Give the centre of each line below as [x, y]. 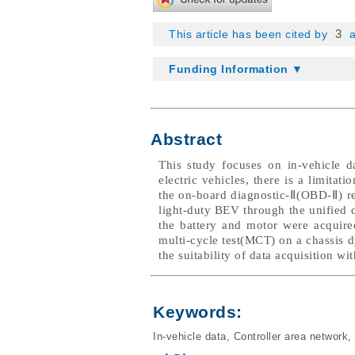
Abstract [186, 139]
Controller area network [290, 336]
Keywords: [198, 312]
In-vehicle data [190, 336]
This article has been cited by [250, 34]
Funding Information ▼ [236, 69]
